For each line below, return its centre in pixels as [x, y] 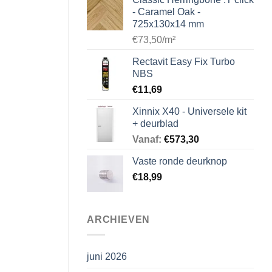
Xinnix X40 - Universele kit [189, 112]
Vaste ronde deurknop [180, 161]
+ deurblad [155, 124]
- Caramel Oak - [166, 12]
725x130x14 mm [168, 24]
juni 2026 [107, 256]
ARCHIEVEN [119, 220]
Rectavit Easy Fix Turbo [184, 62]
